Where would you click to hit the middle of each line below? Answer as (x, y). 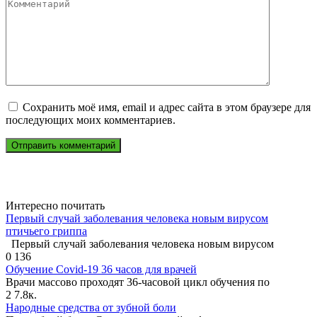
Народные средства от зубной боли (91, 307)
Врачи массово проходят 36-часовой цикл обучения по (138, 282)
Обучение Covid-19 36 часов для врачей (101, 269)
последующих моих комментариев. (91, 120)
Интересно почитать (55, 205)
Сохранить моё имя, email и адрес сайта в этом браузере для (167, 107)
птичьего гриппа (46, 231)
